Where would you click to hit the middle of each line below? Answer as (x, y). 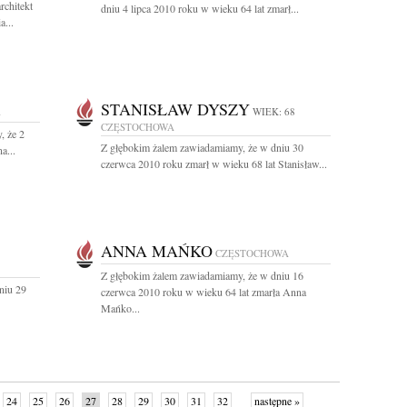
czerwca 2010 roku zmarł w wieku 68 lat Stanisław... (214, 164)
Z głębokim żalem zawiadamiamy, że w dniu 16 (202, 275)
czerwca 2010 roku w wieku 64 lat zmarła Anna (203, 292)
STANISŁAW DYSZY (175, 109)
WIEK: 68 (274, 111)
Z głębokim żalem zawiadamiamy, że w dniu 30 (202, 147)
